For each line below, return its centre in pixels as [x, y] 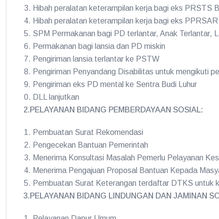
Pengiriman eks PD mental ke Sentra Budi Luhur [115, 84]
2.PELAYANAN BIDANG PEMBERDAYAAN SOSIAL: [113, 110]
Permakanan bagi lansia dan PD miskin [99, 46]
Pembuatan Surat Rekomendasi [88, 132]
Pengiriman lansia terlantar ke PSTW [96, 59]
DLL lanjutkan [56, 97]
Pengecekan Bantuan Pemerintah [90, 145]
